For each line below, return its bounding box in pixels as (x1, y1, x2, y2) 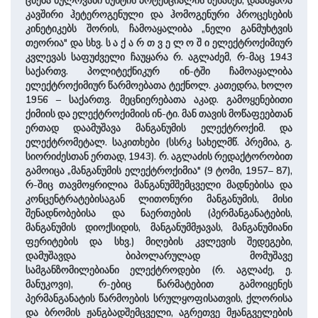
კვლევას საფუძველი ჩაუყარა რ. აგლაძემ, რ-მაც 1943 (25, 50, 293, 65)
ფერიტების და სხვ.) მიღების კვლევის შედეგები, (25, 235, 293, 249)
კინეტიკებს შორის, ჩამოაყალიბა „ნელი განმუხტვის (25, 22, 293, 36)
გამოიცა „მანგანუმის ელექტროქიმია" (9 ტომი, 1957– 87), (25, 164, 293, 178)
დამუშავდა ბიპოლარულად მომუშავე (25, 249, 293, 263)
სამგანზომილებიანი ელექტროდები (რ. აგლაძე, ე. (25, 263, 293, 278)
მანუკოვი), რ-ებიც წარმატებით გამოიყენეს (25, 278, 293, 292)
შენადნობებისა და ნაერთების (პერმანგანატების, (25, 207, 293, 221)
